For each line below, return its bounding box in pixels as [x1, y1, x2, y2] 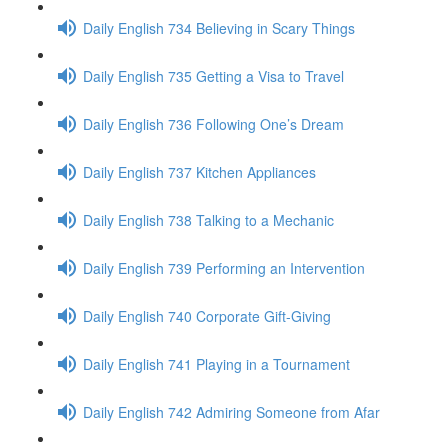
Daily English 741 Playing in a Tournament [83, 353, 350, 374]
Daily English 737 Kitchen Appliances [83, 161, 316, 182]
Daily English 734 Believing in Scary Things [83, 17, 355, 38]
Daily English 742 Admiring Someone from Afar [83, 401, 380, 422]
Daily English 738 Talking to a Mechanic [83, 209, 334, 230]
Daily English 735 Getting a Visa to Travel [83, 65, 344, 86]
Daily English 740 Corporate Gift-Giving [83, 305, 331, 326]
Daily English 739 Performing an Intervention [83, 257, 365, 278]
